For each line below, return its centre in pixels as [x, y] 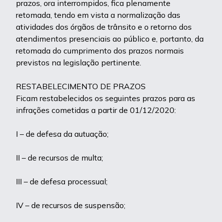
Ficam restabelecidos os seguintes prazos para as [106, 98]
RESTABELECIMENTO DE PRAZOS [81, 86]
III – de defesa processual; [62, 181]
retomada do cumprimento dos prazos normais [100, 51]
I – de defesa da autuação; [62, 134]
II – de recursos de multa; [59, 158]
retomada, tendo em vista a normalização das [98, 15]
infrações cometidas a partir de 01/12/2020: [96, 110]
